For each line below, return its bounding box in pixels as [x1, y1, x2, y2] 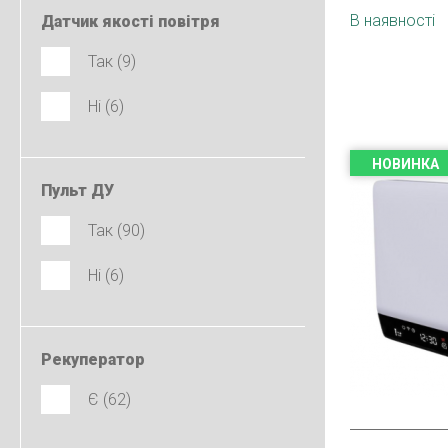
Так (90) [88, 221, 145, 240]
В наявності [350, 11, 435, 30]
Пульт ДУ [41, 181, 114, 200]
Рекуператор [41, 350, 145, 369]
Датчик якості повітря [41, 12, 220, 31]
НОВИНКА [372, 156, 439, 172]
